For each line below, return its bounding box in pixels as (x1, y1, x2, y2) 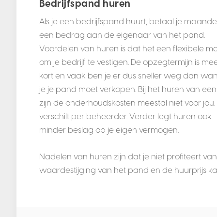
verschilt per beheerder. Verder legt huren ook (39, 111, 212, 122)
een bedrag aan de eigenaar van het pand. (39, 30, 205, 40)
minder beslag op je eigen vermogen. (39, 125, 179, 135)
